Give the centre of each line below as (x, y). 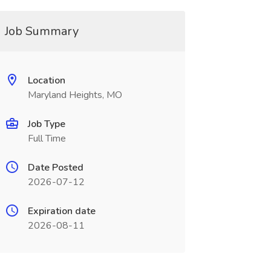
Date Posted (55, 168)
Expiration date (61, 211)
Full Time (47, 139)
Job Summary (41, 31)
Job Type (46, 124)
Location (46, 80)
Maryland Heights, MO (75, 95)
